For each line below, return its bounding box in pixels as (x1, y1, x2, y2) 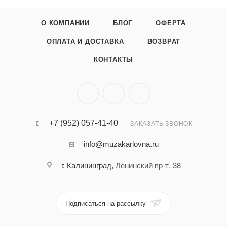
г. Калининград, (61, 161, 116, 170)
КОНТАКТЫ (93, 56, 134, 64)
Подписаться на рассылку (65, 200, 148, 208)
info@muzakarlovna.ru (83, 140, 159, 149)
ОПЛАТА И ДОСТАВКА (46, 37, 124, 46)
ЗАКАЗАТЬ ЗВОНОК (130, 120, 193, 128)
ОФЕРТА (156, 19, 186, 27)
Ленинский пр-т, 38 (115, 160, 181, 171)
